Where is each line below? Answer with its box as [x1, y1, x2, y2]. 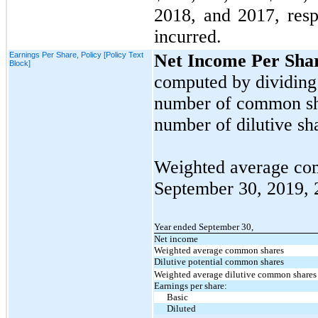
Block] [9, 58, 31, 67]
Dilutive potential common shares [154, 256, 284, 267]
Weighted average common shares [154, 244, 284, 256]
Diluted [167, 302, 197, 314]
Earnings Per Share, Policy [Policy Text [9, 50, 143, 59]
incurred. [154, 26, 221, 47]
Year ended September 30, [154, 221, 253, 232]
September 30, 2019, [154, 177, 314, 199]
